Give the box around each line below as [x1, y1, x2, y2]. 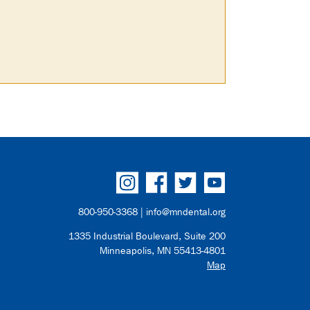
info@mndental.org [146, 206, 226, 218]
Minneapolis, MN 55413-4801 [100, 245, 226, 257]
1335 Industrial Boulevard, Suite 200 [69, 230, 226, 242]
